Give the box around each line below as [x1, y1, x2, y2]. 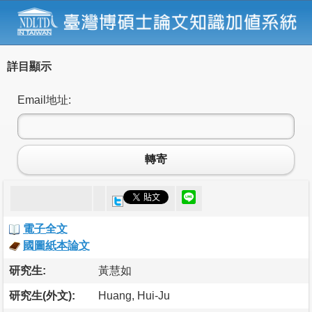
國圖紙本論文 [23, 239, 90, 251]
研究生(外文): [9, 289, 75, 302]
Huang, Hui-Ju [98, 289, 170, 302]
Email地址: [17, 93, 71, 106]
